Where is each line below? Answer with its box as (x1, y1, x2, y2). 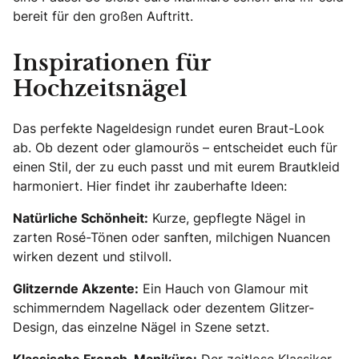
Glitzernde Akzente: (13, 279, 139, 297)
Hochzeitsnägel (13, 79, 188, 100)
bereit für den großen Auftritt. (13, 6, 193, 25)
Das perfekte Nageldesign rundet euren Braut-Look (13, 119, 325, 137)
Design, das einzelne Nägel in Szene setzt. (13, 317, 269, 336)
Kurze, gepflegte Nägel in (148, 208, 305, 227)
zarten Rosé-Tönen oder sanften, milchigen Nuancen (13, 228, 330, 246)
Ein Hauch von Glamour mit (139, 279, 309, 297)
